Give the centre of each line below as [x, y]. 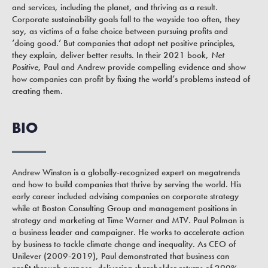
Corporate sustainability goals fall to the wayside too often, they [126, 19]
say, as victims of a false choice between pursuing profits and [120, 31]
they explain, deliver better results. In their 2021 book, [112, 55]
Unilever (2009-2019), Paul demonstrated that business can [121, 256]
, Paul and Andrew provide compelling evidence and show [142, 67]
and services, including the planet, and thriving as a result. [115, 7]
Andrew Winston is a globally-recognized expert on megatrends [126, 172]
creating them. [37, 91]
